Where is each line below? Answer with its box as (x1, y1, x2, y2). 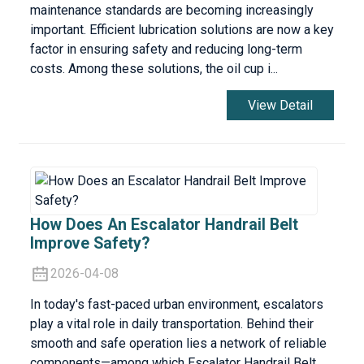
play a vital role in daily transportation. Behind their (29, 315, 314, 331)
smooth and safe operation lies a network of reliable (29, 335, 327, 351)
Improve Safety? (29, 233, 149, 253)
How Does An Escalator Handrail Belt (29, 214, 298, 234)
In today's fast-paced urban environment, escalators (29, 296, 323, 312)
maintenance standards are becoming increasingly (29, 2, 314, 19)
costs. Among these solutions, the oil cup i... (29, 61, 278, 77)
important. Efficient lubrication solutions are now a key (29, 22, 334, 38)
